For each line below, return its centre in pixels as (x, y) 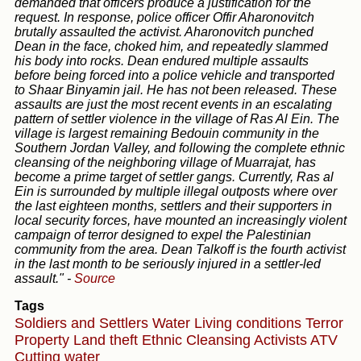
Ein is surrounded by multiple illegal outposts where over (176, 191)
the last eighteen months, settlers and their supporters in (173, 205)
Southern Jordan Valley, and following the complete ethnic (180, 147)
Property (44, 340)
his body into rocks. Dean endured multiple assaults (162, 60)
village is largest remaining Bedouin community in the (167, 133)
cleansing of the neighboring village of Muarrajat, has (165, 162)
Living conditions (250, 324)
